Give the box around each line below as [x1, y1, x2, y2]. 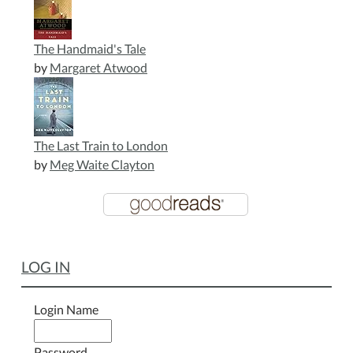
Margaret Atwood [50, 59, 147, 75]
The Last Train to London [34, 137, 168, 153]
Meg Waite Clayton [50, 156, 154, 172]
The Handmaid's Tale [34, 40, 146, 56]
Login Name [34, 301, 98, 317]
